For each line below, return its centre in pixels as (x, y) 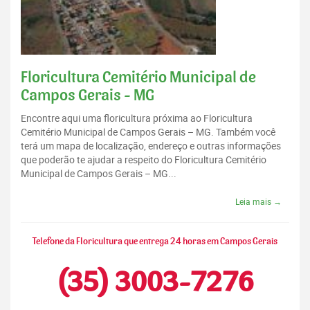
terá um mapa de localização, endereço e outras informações (151, 146)
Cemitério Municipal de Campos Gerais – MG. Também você (148, 132)
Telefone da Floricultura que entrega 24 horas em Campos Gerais (155, 242)
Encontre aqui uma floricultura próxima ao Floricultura (137, 118)
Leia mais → (258, 202)
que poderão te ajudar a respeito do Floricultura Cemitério (144, 160)
